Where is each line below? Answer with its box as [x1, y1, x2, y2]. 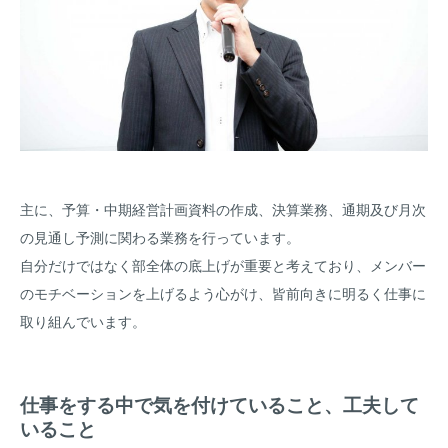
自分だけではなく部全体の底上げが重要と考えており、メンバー [20, 258, 426, 275]
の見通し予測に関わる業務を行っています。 [20, 230, 300, 247]
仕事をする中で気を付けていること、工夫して [20, 394, 419, 416]
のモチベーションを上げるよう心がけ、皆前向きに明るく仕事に [20, 286, 426, 303]
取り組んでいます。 [20, 314, 146, 331]
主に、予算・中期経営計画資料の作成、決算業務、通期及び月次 [20, 202, 426, 219]
